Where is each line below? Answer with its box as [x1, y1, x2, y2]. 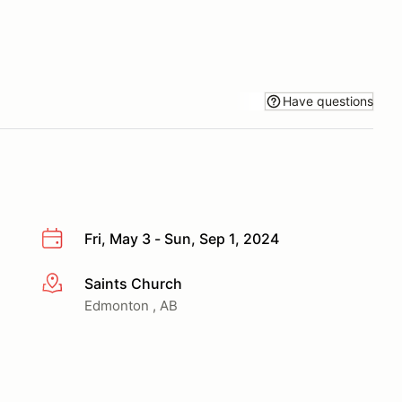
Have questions [283, 92, 373, 109]
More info [40, 275, 106, 293]
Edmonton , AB [84, 296, 178, 314]
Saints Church [84, 274, 182, 293]
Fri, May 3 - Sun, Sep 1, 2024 [84, 230, 279, 248]
